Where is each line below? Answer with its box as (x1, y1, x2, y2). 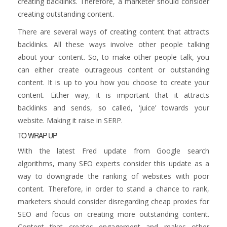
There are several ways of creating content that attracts (18, 27, 209, 36)
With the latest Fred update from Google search (18, 146, 209, 156)
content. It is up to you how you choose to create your (18, 78, 209, 87)
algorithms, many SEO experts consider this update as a (18, 159, 209, 168)
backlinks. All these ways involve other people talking (18, 40, 209, 49)
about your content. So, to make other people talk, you (18, 52, 209, 62)
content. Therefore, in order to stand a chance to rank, (18, 184, 209, 194)
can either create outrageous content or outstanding (18, 65, 209, 74)
